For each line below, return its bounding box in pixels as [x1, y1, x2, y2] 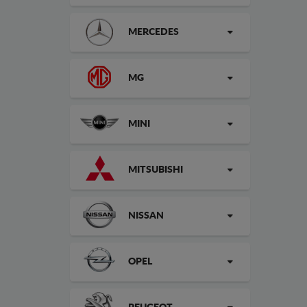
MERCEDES [128, 27, 179, 37]
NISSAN [128, 211, 164, 221]
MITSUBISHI [128, 165, 183, 175]
